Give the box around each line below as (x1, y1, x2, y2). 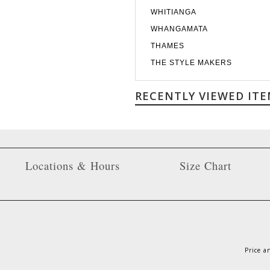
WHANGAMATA (151, 25, 208, 34)
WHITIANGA (151, 8, 196, 17)
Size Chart (179, 158, 231, 174)
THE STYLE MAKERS (151, 58, 232, 67)
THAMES (151, 42, 184, 51)
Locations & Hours (25, 158, 120, 174)
